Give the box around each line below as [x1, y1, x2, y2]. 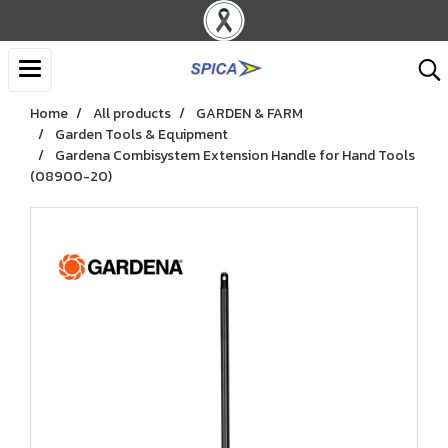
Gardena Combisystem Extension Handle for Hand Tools [55, 145, 415, 166]
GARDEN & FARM [196, 103, 303, 124]
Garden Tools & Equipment [55, 124, 228, 145]
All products [93, 103, 171, 124]
